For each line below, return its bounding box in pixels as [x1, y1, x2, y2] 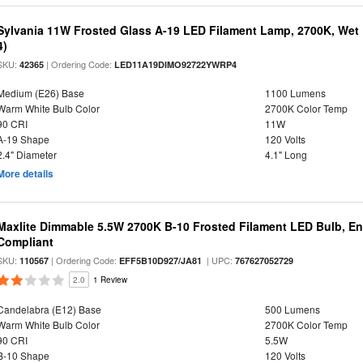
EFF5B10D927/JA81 [119, 254, 203, 267]
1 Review [93, 274, 128, 285]
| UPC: [202, 254, 236, 267]
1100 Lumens [264, 86, 326, 100]
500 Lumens [264, 302, 320, 316]
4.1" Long [264, 147, 307, 161]
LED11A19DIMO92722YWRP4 [114, 58, 237, 70]
